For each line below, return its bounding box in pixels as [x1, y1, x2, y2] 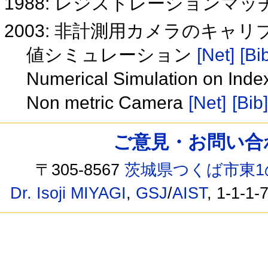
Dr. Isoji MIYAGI [10, 184, 126, 203]
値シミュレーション [26, 45, 197, 65]
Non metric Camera [26, 93, 188, 113]
